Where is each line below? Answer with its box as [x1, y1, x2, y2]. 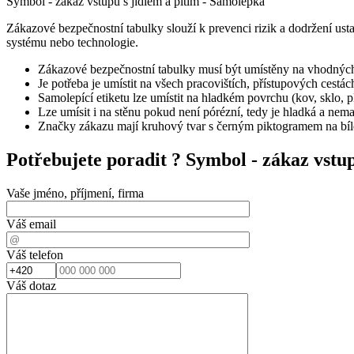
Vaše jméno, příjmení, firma [6, 186, 144, 200]
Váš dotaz [6, 278, 56, 292]
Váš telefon [6, 247, 63, 262]
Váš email [6, 217, 56, 231]
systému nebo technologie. [6, 35, 138, 49]
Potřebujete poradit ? [6, 149, 186, 170]
